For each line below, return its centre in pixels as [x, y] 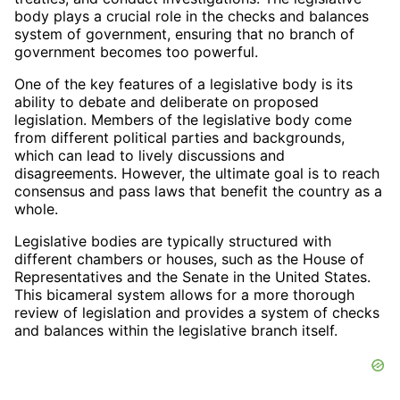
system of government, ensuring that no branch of [184, 33]
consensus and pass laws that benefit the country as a [198, 191]
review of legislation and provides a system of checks [197, 312]
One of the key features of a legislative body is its [183, 83]
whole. [36, 208]
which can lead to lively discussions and [150, 155]
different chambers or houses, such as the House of [189, 258]
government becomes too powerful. [136, 51]
